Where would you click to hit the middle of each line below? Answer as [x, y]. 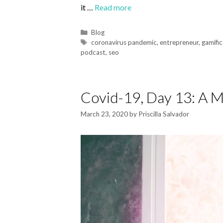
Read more [113, 7]
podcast [93, 52]
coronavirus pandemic [124, 42]
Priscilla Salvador [164, 114]
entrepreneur [179, 42]
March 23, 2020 [104, 114]
